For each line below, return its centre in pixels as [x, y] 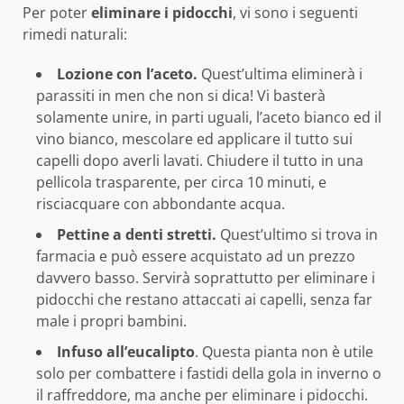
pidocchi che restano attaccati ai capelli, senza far [204, 300]
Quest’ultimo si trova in [297, 235]
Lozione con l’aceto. [127, 74]
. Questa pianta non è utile [284, 352]
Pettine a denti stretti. [137, 235]
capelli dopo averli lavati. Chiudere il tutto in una [200, 161]
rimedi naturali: [75, 35]
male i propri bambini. [111, 321]
